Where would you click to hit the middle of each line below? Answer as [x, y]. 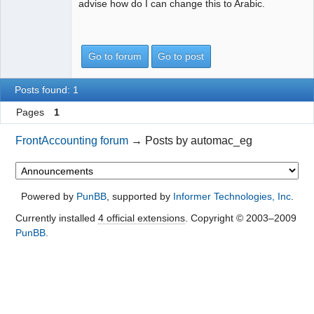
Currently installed [56, 218]
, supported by [139, 197]
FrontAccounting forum [72, 141]
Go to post [181, 56]
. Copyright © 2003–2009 [240, 218]
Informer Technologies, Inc [232, 197]
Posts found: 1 [47, 89]
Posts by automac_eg [199, 141]
